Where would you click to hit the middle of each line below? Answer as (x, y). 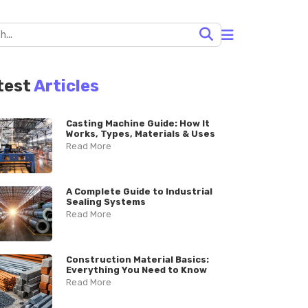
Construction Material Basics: (137, 260)
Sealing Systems (106, 202)
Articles (66, 86)
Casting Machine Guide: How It (137, 123)
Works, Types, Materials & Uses (140, 134)
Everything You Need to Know (136, 270)
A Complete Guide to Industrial (139, 191)
